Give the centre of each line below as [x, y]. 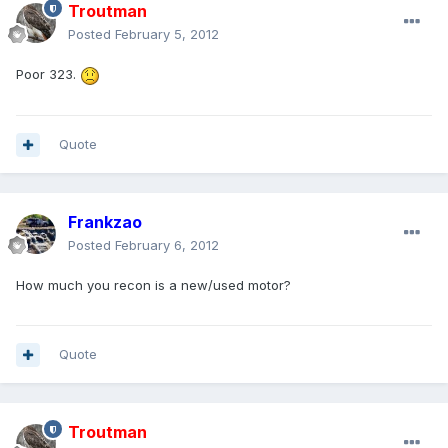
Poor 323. [48, 74]
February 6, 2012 [167, 245]
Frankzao [105, 222]
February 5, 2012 [167, 34]
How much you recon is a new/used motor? [153, 285]
